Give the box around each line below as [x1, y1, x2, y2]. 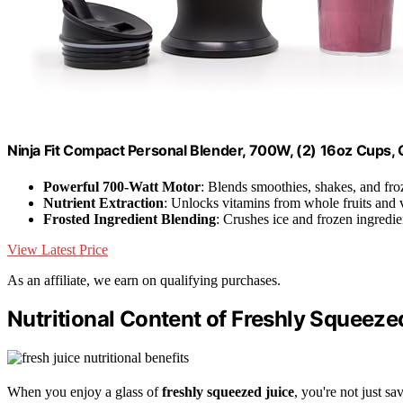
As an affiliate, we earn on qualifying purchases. [7, 272, 281, 288]
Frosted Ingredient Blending [43, 210, 216, 227]
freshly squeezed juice [162, 384, 294, 400]
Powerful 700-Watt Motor [43, 178, 201, 194]
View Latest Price [7, 241, 108, 257]
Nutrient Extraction [43, 194, 164, 210]
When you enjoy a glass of [7, 384, 162, 400]
